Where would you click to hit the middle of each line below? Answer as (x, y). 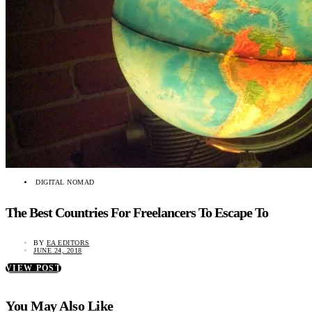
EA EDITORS (68, 243)
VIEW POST (34, 268)
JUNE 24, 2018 (58, 251)
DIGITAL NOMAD (65, 182)
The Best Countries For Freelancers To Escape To (137, 212)
